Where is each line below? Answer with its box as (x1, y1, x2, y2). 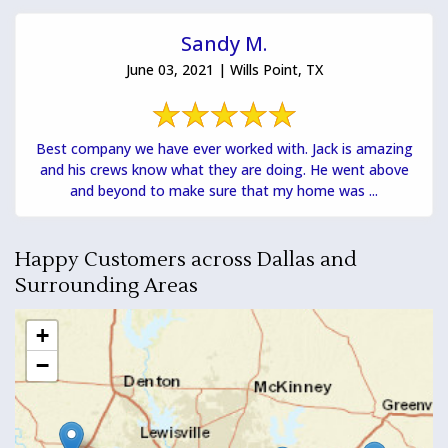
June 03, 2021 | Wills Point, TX (125, 59, 323, 79)
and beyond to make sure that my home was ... (70, 180, 378, 200)
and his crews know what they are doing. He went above (39, 159, 409, 179)
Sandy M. (181, 29, 267, 57)
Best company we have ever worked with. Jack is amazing (35, 138, 413, 158)
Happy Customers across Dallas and (15, 246, 357, 273)
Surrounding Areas (15, 272, 198, 299)
